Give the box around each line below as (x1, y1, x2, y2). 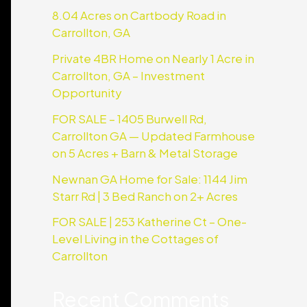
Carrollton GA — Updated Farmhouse (52, 127, 255, 143)
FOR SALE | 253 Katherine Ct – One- (52, 214, 247, 230)
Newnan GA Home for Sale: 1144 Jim (52, 171, 247, 186)
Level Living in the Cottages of (52, 231, 219, 247)
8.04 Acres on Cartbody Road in (52, 8, 226, 23)
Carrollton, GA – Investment (52, 68, 205, 83)
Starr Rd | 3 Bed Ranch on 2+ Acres (52, 188, 238, 204)
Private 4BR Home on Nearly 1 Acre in (52, 51, 254, 66)
